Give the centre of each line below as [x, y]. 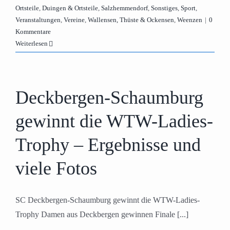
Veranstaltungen [38, 20]
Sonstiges [164, 8]
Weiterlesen [32, 43]
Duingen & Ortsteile [70, 8]
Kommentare [33, 32]
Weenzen [190, 20]
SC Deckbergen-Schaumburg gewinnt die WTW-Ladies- [108, 200]
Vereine [74, 20]
